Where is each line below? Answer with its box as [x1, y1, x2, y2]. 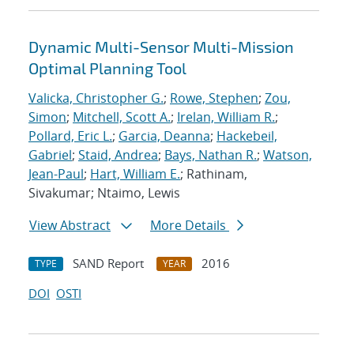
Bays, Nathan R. [164, 146, 257, 164]
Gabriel [28, 146, 72, 164]
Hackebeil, [217, 127, 277, 145]
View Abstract [29, 217, 111, 235]
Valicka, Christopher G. [28, 89, 164, 107]
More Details [150, 217, 229, 235]
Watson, [263, 146, 312, 164]
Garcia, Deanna [119, 127, 210, 145]
